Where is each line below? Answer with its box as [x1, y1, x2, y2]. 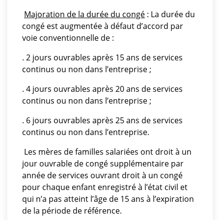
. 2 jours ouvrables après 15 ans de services [22, 52, 183, 63]
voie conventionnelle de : [22, 32, 114, 43]
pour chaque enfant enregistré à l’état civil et [22, 182, 188, 192]
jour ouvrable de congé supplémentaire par [22, 158, 184, 169]
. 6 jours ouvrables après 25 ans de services [22, 115, 183, 126]
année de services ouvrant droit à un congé [22, 170, 183, 181]
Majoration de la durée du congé [24, 9, 145, 20]
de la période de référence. [22, 205, 122, 216]
